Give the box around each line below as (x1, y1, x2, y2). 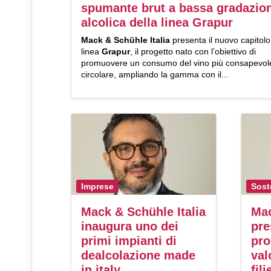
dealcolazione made (81, 249, 195, 263)
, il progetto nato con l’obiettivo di (130, 47, 256, 57)
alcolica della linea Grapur (81, 16, 233, 30)
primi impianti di (81, 234, 177, 248)
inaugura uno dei (81, 220, 178, 233)
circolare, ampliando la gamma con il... (81, 70, 229, 80)
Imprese (81, 181, 114, 191)
